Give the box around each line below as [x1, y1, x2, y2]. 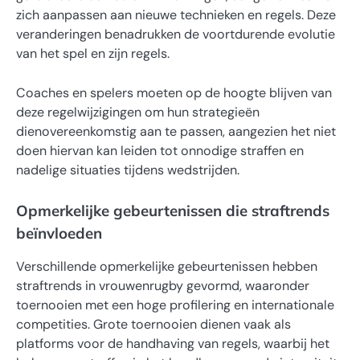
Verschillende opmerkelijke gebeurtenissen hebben [16, 257, 317, 275]
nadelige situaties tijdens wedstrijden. [16, 161, 239, 178]
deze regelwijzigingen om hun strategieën [16, 103, 260, 121]
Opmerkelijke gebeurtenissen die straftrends [16, 200, 329, 220]
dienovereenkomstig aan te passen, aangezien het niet [16, 122, 336, 140]
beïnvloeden [16, 223, 102, 243]
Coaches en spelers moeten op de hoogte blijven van [16, 84, 332, 101]
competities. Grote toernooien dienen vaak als [16, 315, 291, 333]
